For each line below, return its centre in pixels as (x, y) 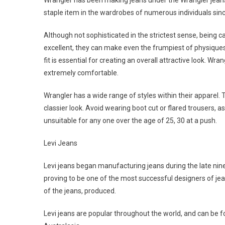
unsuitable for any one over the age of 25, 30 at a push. (130, 121)
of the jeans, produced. (80, 191)
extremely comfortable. (81, 73)
